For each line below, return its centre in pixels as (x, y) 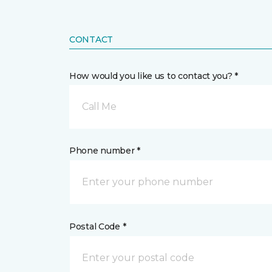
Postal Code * (98, 226)
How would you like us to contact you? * (154, 76)
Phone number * (105, 151)
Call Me (99, 107)
